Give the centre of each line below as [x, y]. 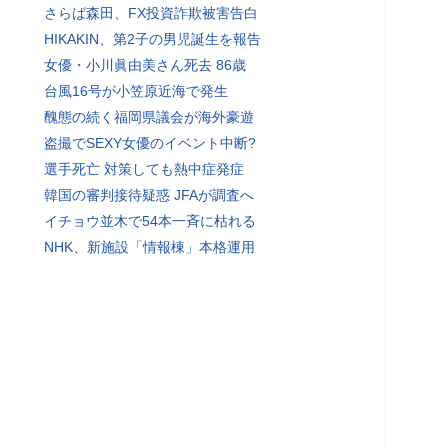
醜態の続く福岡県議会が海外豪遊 [149, 117]
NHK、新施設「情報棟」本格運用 [149, 247]
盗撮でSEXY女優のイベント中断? [150, 143]
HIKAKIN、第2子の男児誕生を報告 [152, 39]
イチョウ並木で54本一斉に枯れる [150, 221]
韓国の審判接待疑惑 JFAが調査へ [149, 195]
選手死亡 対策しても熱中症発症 [144, 169]
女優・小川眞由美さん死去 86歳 [145, 65]
